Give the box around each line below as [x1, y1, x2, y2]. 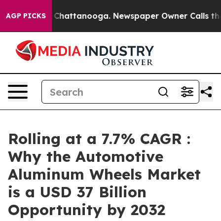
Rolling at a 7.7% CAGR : [8, 129, 190, 148]
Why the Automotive [8, 147, 163, 166]
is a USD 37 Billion [8, 183, 147, 201]
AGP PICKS [6, 11, 46, 20]
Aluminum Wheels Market [8, 165, 201, 184]
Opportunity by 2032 [8, 200, 165, 219]
